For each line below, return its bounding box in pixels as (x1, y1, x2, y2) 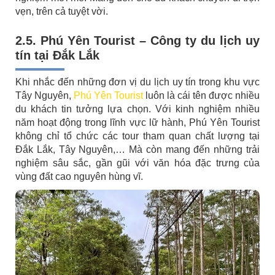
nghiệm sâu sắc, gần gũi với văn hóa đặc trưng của (15, 158, 260, 169)
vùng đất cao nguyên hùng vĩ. (15, 171, 145, 182)
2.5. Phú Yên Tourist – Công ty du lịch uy (15, 34, 260, 48)
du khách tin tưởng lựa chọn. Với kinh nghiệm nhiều (15, 104, 260, 115)
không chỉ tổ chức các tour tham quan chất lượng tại (15, 131, 260, 142)
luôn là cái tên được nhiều (143, 90, 260, 101)
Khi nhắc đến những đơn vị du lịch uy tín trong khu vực (15, 77, 260, 88)
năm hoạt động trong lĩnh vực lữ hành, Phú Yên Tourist (15, 117, 260, 128)
